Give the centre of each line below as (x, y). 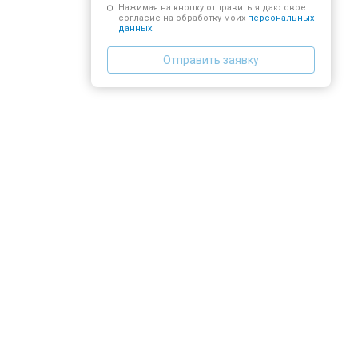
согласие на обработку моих (183, 18)
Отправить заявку (211, 60)
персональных (280, 18)
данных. (136, 29)
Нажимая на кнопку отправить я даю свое (212, 8)
